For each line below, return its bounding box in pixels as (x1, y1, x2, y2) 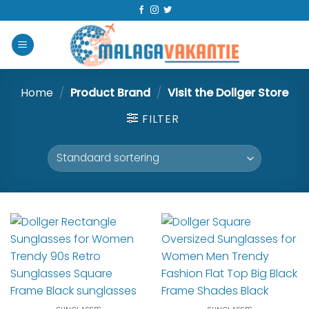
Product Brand (68, 85, 153, 101)
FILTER (141, 111, 179, 127)
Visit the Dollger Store (164, 85, 288, 101)
